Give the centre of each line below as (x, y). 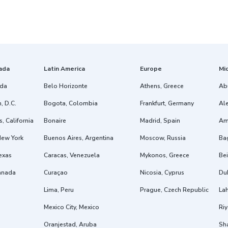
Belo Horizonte (66, 86)
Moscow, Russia (163, 138)
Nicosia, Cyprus (162, 173)
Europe (151, 69)
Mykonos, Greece (165, 155)
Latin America (64, 69)
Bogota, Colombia (71, 104)
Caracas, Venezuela (72, 155)
